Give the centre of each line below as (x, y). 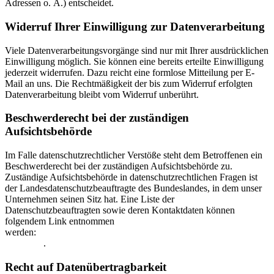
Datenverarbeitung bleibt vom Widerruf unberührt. (102, 94)
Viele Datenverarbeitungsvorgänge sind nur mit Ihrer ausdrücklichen (137, 50)
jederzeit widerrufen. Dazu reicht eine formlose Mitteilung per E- (130, 72)
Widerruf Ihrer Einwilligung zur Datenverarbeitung (135, 26)
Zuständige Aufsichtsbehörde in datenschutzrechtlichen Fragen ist (131, 177)
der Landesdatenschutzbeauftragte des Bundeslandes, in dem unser (133, 188)
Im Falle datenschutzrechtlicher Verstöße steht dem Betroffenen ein (134, 155)
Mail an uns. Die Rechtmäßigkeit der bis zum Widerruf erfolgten (129, 83)
